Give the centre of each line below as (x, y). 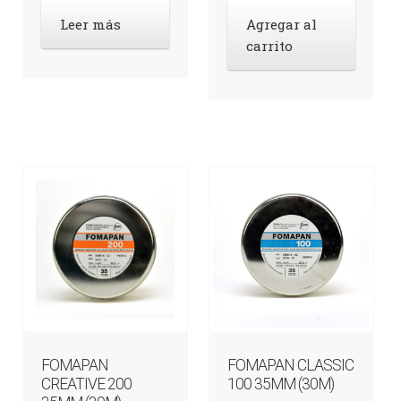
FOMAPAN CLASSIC (291, 366)
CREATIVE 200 (86, 384)
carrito (270, 46)
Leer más (90, 25)
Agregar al (282, 25)
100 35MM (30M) (281, 384)
